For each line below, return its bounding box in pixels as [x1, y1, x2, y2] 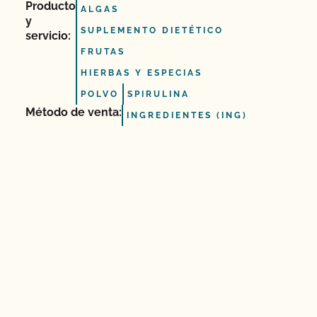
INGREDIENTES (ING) [127, 110, 248, 120]
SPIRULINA [127, 89, 190, 99]
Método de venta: [25, 105, 122, 119]
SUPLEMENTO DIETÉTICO [81, 25, 224, 35]
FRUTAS [81, 47, 125, 57]
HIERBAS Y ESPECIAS [81, 68, 202, 78]
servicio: [25, 29, 71, 42]
